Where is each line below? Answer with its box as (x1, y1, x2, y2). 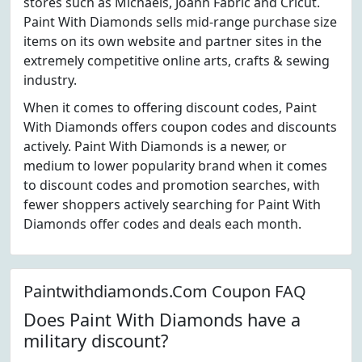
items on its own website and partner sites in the (23, 32, 322, 50)
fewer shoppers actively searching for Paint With (23, 196, 321, 213)
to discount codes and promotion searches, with (23, 176, 320, 194)
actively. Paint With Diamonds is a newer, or (23, 137, 287, 155)
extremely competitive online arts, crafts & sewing (23, 52, 330, 69)
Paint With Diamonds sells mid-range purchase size (23, 13, 337, 31)
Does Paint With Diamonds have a (23, 308, 301, 331)
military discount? (23, 329, 168, 352)
